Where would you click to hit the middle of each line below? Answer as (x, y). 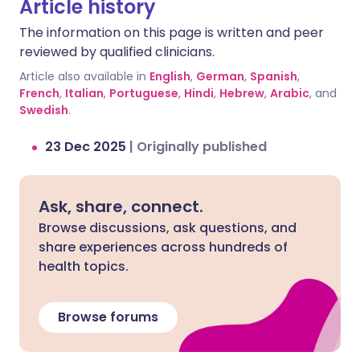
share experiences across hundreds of (163, 247)
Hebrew (242, 94)
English (170, 77)
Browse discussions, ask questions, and (168, 228)
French (39, 94)
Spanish (274, 77)
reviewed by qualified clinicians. (117, 52)
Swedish (44, 110)
